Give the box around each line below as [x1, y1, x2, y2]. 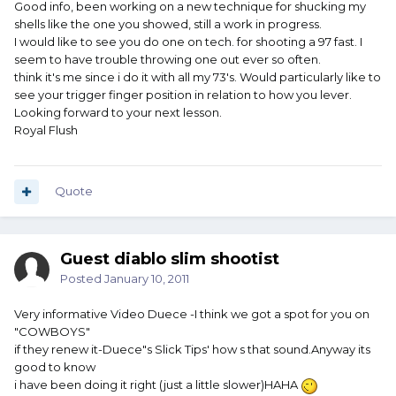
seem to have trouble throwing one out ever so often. [14, 52, 321, 67]
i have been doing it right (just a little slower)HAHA [14, 377, 301, 392]
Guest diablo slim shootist [60, 249, 279, 270]
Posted [60, 271, 104, 286]
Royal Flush [14, 123, 78, 138]
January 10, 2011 [104, 271, 189, 286]
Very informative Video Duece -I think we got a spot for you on [14, 307, 369, 322]
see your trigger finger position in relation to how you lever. [14, 88, 352, 103]
